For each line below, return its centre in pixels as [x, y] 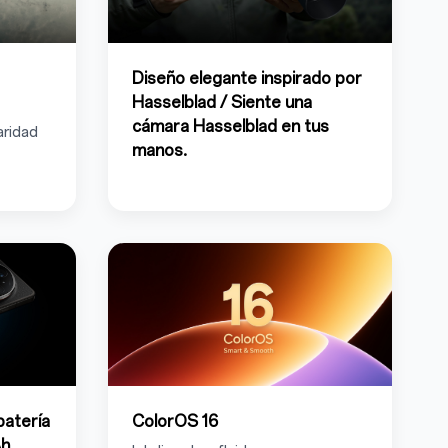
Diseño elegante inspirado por [247, 78]
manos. [159, 150]
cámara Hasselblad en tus [230, 126]
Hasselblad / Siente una [222, 102]
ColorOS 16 [175, 421]
